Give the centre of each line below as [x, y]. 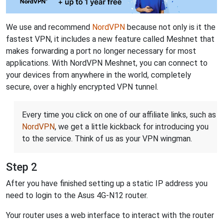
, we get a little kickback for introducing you [132, 126]
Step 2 [21, 167]
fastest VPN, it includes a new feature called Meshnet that [110, 39]
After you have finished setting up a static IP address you [107, 183]
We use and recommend [49, 27]
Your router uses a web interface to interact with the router [110, 215]
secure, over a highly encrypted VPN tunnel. [82, 87]
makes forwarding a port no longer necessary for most [101, 51]
